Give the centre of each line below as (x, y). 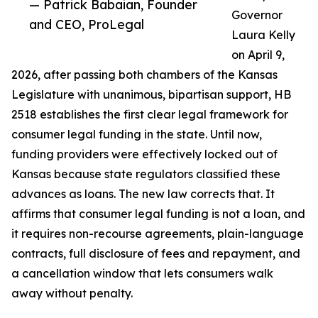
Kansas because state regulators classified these (146, 174)
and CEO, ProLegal (87, 24)
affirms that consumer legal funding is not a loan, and (158, 214)
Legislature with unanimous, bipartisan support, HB (151, 95)
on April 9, (258, 55)
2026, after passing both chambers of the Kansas (144, 75)
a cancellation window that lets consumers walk (142, 274)
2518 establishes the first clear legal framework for (150, 115)
